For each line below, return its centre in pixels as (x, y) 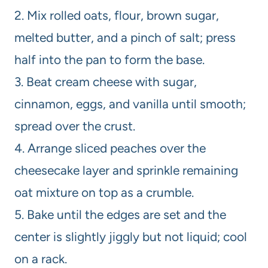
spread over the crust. (75, 126)
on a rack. (41, 259)
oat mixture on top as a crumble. (104, 193)
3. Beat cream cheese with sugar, (106, 82)
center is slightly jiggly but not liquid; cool (131, 237)
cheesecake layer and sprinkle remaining (126, 170)
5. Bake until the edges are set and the (120, 215)
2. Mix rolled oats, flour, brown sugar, (117, 16)
